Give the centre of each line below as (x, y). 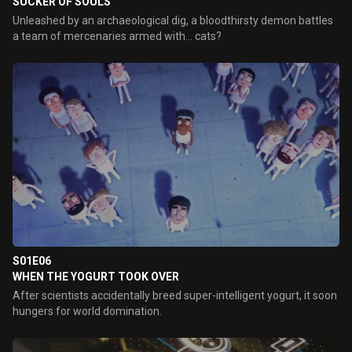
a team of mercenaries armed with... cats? (117, 36)
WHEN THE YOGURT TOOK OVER (96, 277)
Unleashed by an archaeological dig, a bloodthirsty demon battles (173, 20)
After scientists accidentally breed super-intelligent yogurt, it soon (175, 295)
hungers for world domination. (87, 311)
